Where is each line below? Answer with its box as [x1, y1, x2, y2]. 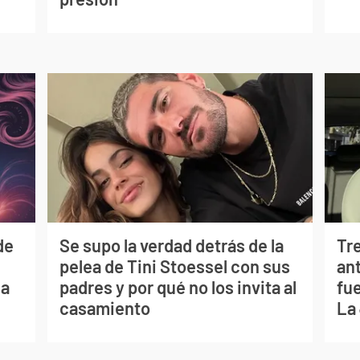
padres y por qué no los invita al [59, 276, 297, 298]
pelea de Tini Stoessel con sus [59, 256, 290, 277]
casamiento [59, 297, 150, 319]
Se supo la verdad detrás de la [59, 235, 284, 256]
